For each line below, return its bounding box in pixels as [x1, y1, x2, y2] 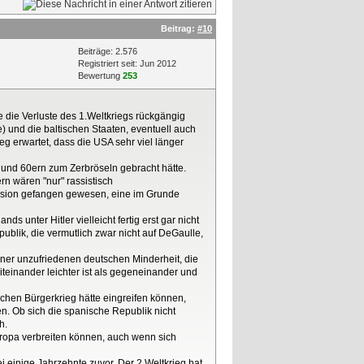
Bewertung [78, 71, 123, 80]
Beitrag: [161, 24, 197, 33]
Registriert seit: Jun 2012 [78, 58, 176, 68]
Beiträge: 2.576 [78, 46, 137, 56]
